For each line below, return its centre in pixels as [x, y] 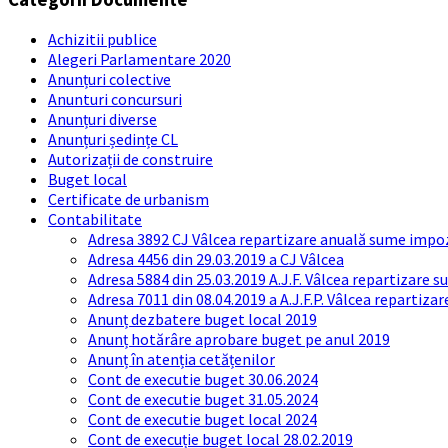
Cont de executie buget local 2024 [202, 419]
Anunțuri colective [109, 79]
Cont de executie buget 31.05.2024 [203, 399]
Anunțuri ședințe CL [113, 139]
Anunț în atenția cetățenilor [181, 359]
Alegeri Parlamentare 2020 [139, 59]
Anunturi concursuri [115, 99]
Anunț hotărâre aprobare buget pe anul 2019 [239, 339]
